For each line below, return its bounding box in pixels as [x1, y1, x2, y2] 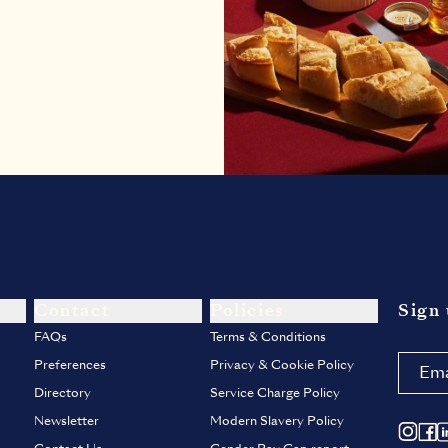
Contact [34, 299, 111, 322]
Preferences [34, 356, 106, 374]
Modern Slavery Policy [210, 412, 344, 430]
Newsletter [34, 412, 99, 430]
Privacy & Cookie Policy [210, 356, 354, 374]
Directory [34, 384, 91, 402]
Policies [210, 299, 285, 322]
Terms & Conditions [210, 328, 326, 346]
